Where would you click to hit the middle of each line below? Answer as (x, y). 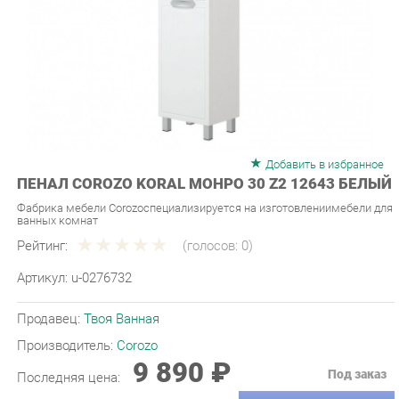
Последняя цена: (67, 346)
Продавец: (48, 290)
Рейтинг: (40, 220)
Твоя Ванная (116, 290)
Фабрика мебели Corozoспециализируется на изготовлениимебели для (196, 184)
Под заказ (343, 343)
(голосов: (203, 220)
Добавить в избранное (311, 142)
